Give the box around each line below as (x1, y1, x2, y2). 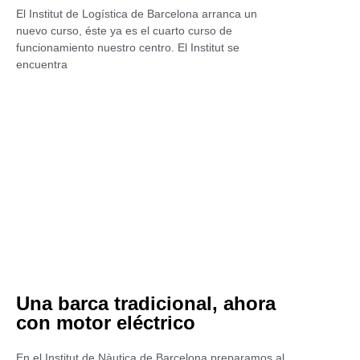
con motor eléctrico (16, 312, 195, 333)
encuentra (16, 58, 67, 71)
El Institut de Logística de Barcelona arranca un (16, 7, 257, 20)
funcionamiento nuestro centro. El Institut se (16, 41, 239, 54)
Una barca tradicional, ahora (16, 292, 276, 314)
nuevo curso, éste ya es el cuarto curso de (16, 24, 232, 37)
